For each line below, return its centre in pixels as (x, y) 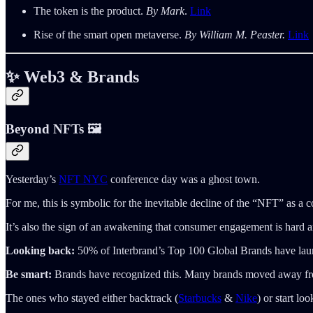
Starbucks (200, 298)
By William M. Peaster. (235, 34)
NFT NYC (83, 180)
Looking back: (42, 251)
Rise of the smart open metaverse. (109, 34)
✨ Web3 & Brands (72, 77)
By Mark (165, 10)
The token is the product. (90, 10)
